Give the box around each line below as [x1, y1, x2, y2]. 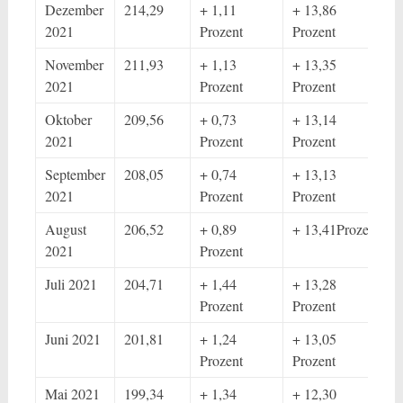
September [44, 165, 105, 184]
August [44, 219, 86, 238]
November [44, 55, 103, 74]
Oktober [44, 110, 92, 129]
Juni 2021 [44, 329, 101, 348]
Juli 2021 [44, 274, 97, 293]
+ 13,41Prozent [291, 219, 380, 238]
